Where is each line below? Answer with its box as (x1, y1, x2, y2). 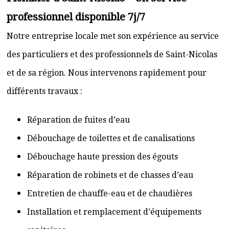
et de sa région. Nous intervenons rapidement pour (7, 68, 207, 78)
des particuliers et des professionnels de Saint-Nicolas (7, 50, 217, 59)
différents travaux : (7, 86, 82, 96)
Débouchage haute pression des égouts (27, 152, 178, 162)
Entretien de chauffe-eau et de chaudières (27, 189, 192, 198)
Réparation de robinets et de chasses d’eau (27, 170, 193, 180)
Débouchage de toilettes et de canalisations (27, 133, 195, 143)
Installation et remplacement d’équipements (27, 207, 201, 217)
